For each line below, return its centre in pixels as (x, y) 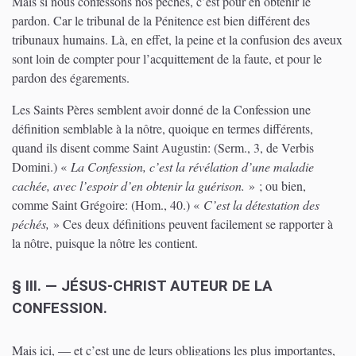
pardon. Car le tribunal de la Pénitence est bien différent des (161, 21)
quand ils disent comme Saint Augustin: (113, 148)
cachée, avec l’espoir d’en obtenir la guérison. (130, 186)
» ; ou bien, (277, 186)
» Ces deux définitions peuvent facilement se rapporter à (191, 224)
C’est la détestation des (261, 205)
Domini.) (35, 167)
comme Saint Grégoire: (72, 205)
